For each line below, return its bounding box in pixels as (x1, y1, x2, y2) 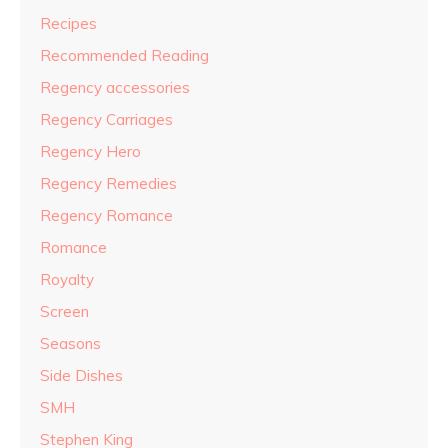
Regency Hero (40, 142, 141, 162)
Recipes (40, 14, 97, 34)
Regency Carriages (40, 110, 173, 130)
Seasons (40, 334, 101, 354)
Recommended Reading (40, 46, 209, 66)
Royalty (40, 270, 94, 290)
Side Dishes (40, 366, 123, 386)
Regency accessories (40, 78, 190, 98)
